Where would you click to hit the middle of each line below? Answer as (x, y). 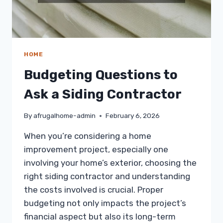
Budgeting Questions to (101, 75)
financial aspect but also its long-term (100, 217)
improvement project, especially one (96, 150)
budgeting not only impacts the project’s (105, 203)
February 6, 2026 (133, 116)
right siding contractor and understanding (107, 176)
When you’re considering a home (88, 136)
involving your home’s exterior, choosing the (110, 163)
